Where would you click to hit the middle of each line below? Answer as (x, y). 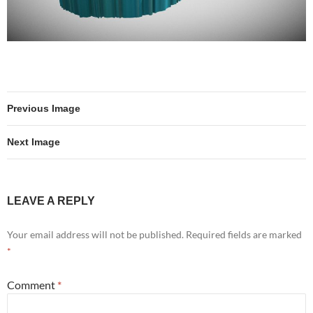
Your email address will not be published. (95, 234)
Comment (32, 284)
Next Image (34, 141)
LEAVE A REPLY (51, 201)
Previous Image (44, 108)
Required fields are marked (244, 234)
